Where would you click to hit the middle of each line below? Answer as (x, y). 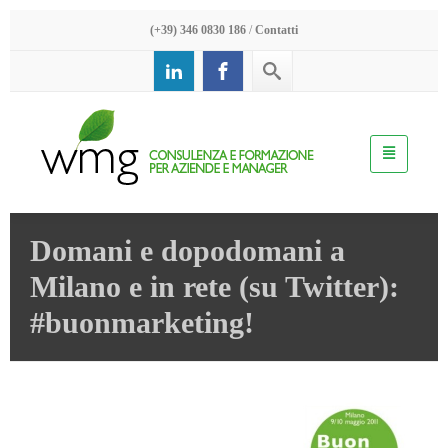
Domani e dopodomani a (187, 250)
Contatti (276, 30)
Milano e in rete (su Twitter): (214, 286)
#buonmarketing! (142, 322)
